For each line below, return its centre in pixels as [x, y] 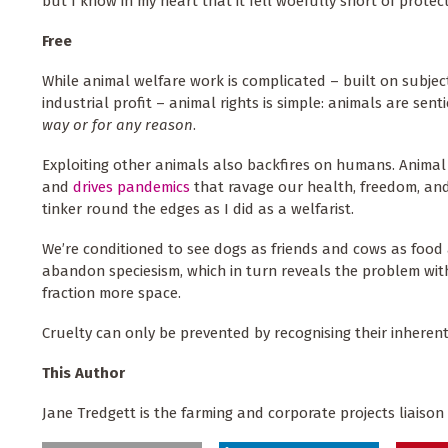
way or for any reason [117, 125]
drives [93, 186]
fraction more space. [113, 292]
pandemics [153, 186]
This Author [83, 372]
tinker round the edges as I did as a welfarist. [198, 208]
